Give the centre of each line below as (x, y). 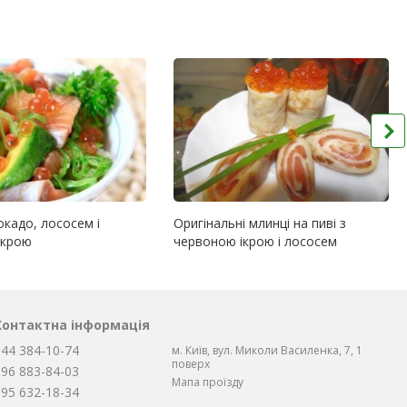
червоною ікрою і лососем (256, 242)
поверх (190, 364)
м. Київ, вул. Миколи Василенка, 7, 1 (267, 351)
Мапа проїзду (207, 382)
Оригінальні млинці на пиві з (260, 223)
